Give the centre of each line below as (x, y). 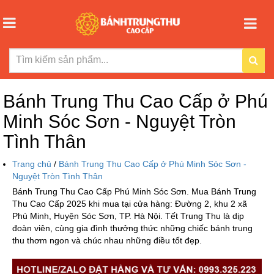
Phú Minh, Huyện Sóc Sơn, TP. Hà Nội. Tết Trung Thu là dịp (128, 216)
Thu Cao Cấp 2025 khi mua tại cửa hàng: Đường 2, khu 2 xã (130, 203)
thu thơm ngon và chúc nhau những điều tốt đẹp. (107, 240)
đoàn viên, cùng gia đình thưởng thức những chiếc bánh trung (132, 228)
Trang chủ (33, 164)
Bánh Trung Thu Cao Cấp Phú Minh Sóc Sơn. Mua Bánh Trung (134, 191)
